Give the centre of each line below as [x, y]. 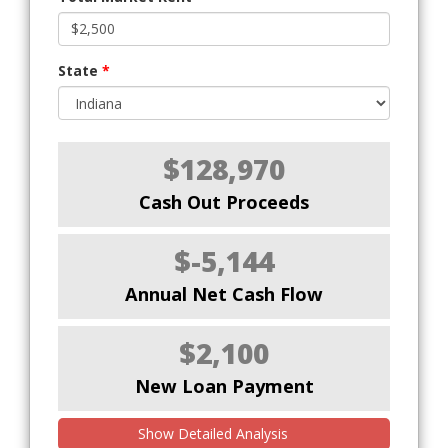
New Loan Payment [224, 385]
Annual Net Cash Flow [224, 293]
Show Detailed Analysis [215, 433]
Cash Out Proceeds [224, 201]
